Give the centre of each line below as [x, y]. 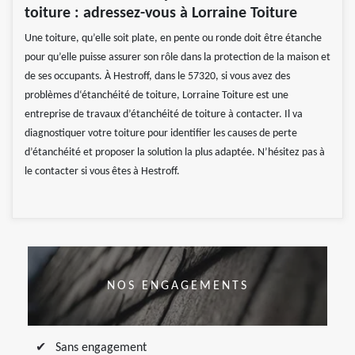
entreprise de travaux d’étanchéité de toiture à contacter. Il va [164, 114]
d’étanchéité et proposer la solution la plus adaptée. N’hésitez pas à [175, 152]
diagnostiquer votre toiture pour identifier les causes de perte [161, 133]
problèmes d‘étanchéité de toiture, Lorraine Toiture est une [157, 95]
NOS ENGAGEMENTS [177, 286]
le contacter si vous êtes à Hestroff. [102, 171]
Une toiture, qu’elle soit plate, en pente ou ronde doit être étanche [173, 38]
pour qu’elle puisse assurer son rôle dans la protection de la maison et [177, 57]
